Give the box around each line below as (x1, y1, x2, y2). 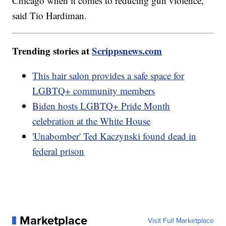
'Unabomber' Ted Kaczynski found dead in (32, 129, 197, 142)
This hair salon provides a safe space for (32, 69, 185, 82)
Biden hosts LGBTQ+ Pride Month (32, 99, 171, 112)
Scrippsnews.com (92, 43, 162, 58)
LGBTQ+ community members (32, 84, 155, 97)
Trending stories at (12, 43, 92, 58)
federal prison (32, 144, 85, 157)
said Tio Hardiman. (12, 9, 87, 22)
